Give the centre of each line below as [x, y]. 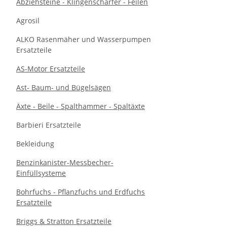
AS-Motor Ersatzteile [51, 69]
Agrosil [28, 21]
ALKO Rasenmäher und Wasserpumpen [84, 39]
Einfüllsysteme [41, 173]
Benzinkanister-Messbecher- [65, 162]
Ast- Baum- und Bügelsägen [64, 87]
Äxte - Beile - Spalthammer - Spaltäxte [81, 106]
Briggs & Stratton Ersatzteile [64, 221]
